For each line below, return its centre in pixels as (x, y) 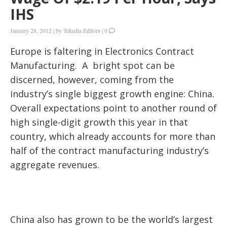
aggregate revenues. (55, 165)
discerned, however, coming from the (92, 80)
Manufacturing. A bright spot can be (92, 66)
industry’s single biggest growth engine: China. (112, 94)
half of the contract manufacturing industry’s (109, 151)
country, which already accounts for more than (113, 137)
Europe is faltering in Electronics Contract (102, 51)
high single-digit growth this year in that (99, 122)
